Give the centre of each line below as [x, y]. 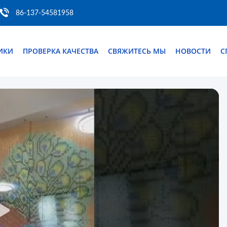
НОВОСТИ [193, 51]
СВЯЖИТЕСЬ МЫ [137, 51]
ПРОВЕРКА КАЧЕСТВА [61, 51]
